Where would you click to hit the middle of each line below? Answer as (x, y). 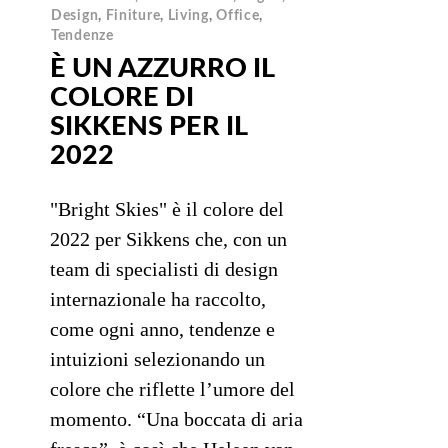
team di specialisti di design (164, 268)
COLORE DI (122, 97)
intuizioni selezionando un (157, 358)
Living (188, 15)
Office (238, 15)
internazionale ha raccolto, (158, 298)
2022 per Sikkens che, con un (168, 238)
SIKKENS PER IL (148, 126)
